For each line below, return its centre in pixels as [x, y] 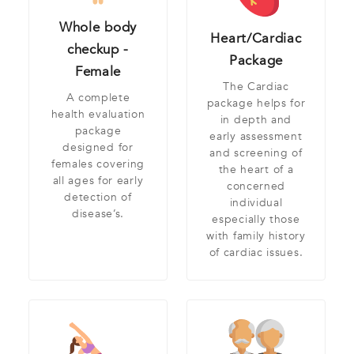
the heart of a [256, 170]
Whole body [98, 27]
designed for [98, 147]
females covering [98, 164]
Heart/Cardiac [256, 39]
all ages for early [98, 180]
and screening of [256, 153]
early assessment [256, 137]
